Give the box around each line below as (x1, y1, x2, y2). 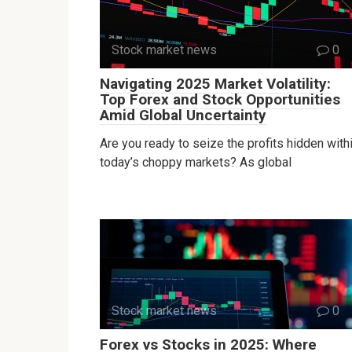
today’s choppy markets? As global (100, 155, 291, 170)
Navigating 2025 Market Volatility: (100, 75, 331, 93)
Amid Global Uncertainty (100, 106, 266, 125)
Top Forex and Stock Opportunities (100, 90, 340, 109)
